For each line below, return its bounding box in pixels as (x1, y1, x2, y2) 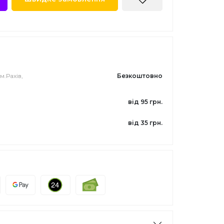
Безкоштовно (117, 72, 162, 79)
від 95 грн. (128, 98, 162, 105)
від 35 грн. (128, 119, 162, 126)
